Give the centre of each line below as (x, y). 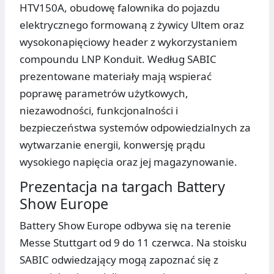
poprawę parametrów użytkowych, (104, 94)
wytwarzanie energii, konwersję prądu (113, 145)
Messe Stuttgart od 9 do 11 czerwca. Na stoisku (133, 243)
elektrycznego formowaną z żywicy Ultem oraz (132, 25)
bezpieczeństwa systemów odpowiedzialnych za (135, 128)
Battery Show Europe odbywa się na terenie (125, 226)
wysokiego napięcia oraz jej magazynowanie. (128, 162)
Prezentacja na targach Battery (122, 187)
